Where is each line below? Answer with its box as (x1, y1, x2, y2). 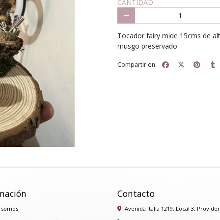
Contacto (117, 187, 155, 199)
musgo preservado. (117, 41, 179, 51)
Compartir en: (117, 60, 157, 69)
